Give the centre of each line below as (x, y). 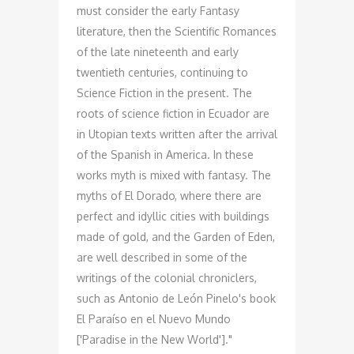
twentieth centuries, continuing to (162, 72)
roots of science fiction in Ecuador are (173, 113)
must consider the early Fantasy (158, 11)
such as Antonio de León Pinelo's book (176, 298)
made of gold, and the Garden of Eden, (176, 237)
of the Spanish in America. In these (165, 154)
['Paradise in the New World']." (154, 339)
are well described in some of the (162, 257)
